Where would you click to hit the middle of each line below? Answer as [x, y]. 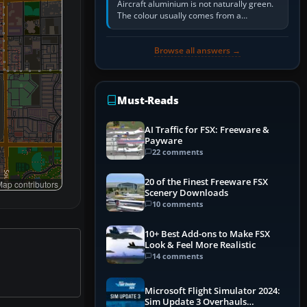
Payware [163, 140]
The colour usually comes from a [179, 16]
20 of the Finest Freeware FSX [206, 182]
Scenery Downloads [186, 193]
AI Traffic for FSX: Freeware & [207, 130]
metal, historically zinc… [162, 39]
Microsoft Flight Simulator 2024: [212, 291]
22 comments [177, 151]
